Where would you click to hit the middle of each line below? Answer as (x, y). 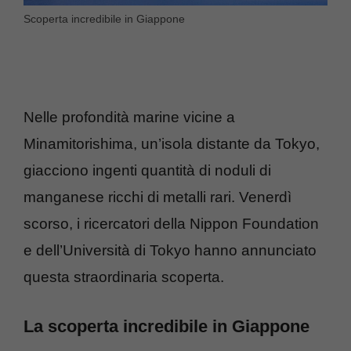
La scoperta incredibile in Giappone (166, 326)
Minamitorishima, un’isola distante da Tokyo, (172, 144)
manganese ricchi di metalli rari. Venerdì (157, 197)
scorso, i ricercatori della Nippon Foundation (171, 224)
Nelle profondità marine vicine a (129, 118)
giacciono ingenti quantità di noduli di (147, 171)
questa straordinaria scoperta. (124, 277)
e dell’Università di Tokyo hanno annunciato (170, 251)
